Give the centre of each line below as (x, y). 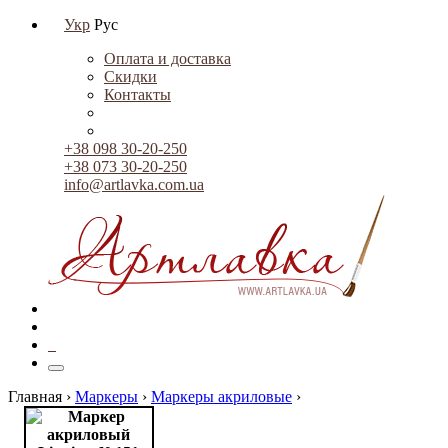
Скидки (130, 76)
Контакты (137, 94)
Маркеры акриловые (221, 396)
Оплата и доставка (167, 58)
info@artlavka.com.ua (134, 184)
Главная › (41, 396)
